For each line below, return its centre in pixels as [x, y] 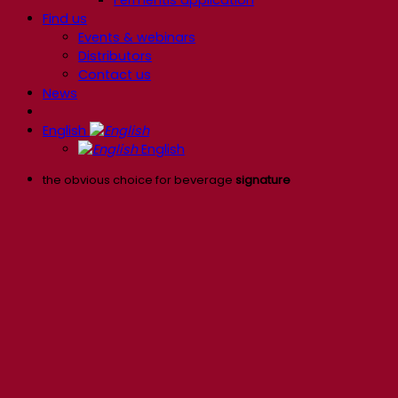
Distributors [115, 56]
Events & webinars [137, 37]
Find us [65, 18]
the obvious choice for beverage [139, 179]
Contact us [115, 74]
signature [263, 179]
